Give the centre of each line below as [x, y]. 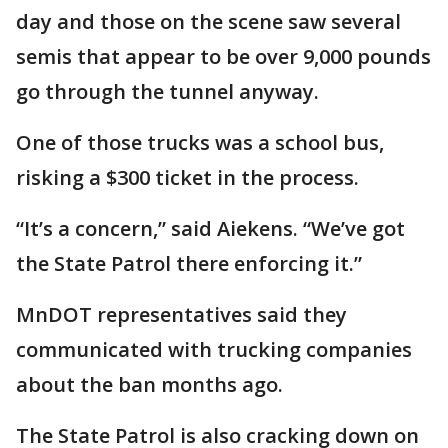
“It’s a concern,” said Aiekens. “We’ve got [210, 228]
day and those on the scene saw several [208, 21]
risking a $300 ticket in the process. [187, 177]
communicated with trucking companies [214, 349]
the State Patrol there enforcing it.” [189, 263]
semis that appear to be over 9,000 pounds [223, 56]
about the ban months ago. [149, 384]
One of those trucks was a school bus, [200, 142]
